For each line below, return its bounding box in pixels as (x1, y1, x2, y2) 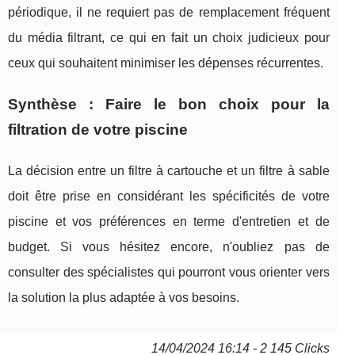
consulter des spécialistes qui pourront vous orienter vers (8, 265, 330, 279)
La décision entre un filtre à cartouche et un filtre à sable (8, 163, 330, 177)
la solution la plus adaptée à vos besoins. (8, 290, 239, 304)
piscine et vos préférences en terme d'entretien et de (8, 214, 330, 228)
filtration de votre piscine (8, 120, 188, 138)
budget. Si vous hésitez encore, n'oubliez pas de (8, 239, 330, 254)
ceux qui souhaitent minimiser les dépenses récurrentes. (8, 55, 323, 70)
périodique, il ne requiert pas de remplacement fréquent (8, 5, 330, 19)
